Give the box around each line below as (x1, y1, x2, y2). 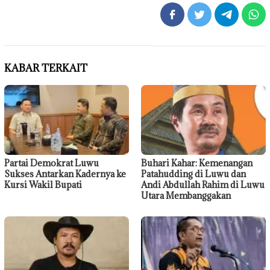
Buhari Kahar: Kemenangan (141, 157, 253, 169)
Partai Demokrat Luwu (4, 157, 99, 169)
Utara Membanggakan (141, 189, 231, 201)
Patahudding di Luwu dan (141, 168, 246, 180)
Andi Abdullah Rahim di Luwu (141, 178, 265, 190)
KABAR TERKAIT (4, 61, 87, 75)
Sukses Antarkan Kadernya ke (4, 168, 126, 180)
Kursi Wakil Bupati (4, 178, 82, 190)
